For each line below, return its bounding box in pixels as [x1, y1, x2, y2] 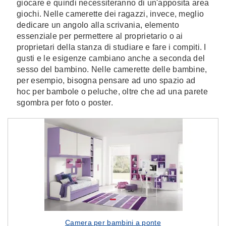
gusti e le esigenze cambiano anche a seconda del [17, 54, 205, 63]
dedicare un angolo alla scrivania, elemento [17, 21, 179, 29]
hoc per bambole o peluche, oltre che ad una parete [17, 87, 208, 96]
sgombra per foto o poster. [17, 98, 113, 107]
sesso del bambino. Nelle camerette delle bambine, [17, 65, 207, 74]
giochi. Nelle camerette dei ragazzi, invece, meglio [17, 10, 204, 18]
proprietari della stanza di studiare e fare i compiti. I [17, 43, 206, 51]
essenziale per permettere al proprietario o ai [17, 32, 183, 40]
